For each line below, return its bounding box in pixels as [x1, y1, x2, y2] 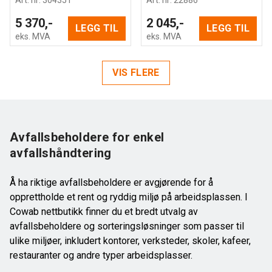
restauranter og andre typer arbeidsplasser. [10, 249, 192, 261]
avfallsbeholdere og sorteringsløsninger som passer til [10, 220, 244, 232]
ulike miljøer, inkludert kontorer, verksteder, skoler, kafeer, [10, 234, 251, 246]
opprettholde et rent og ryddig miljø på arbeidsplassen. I [10, 191, 248, 203]
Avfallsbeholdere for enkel [10, 129, 165, 144]
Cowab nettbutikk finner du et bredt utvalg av [10, 205, 198, 217]
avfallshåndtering [10, 145, 112, 160]
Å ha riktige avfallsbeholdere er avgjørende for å [10, 176, 213, 188]
